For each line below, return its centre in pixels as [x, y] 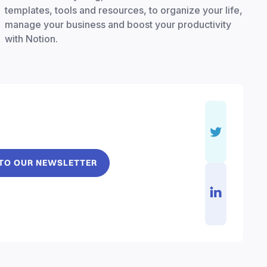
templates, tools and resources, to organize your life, [124, 10]
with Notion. [31, 38]
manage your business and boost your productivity [118, 24]
